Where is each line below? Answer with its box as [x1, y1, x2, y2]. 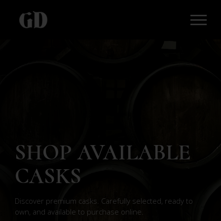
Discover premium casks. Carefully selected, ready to [15, 196, 193, 206]
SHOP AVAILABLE [15, 139, 191, 166]
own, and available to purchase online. [15, 207, 144, 217]
